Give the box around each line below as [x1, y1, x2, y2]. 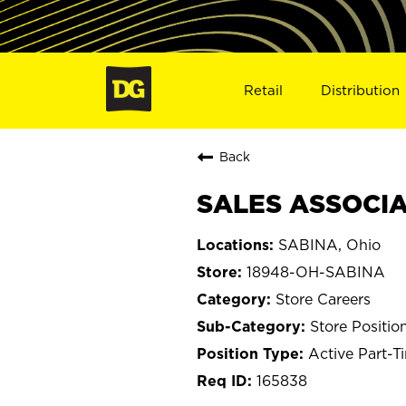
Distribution [321, 82, 401, 98]
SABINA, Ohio [278, 236, 381, 253]
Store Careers [275, 290, 371, 307]
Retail [243, 82, 283, 98]
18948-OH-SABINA [246, 263, 385, 280]
